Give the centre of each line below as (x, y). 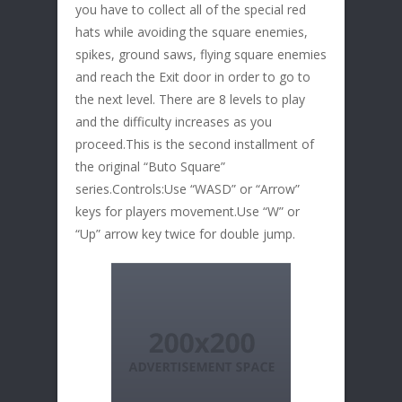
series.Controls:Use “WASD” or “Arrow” (188, 189)
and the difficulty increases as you (174, 122)
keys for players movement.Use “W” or (188, 212)
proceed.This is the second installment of (195, 144)
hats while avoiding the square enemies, (192, 32)
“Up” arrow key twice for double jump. (185, 234)
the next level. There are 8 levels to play (190, 100)
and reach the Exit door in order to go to (193, 77)
